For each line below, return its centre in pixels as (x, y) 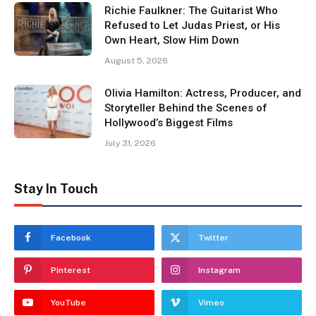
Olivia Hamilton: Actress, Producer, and (203, 93)
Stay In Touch (56, 189)
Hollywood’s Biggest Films (169, 123)
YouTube (68, 303)
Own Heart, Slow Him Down (172, 41)
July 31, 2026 (130, 144)
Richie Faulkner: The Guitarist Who (191, 11)
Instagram (219, 271)
